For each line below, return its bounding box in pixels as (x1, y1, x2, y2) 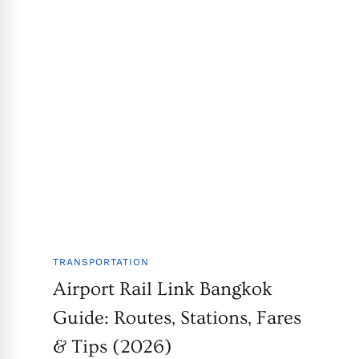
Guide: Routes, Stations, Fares (52, 307, 301, 329)
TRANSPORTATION (52, 256, 149, 268)
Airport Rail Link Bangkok (52, 278, 272, 301)
